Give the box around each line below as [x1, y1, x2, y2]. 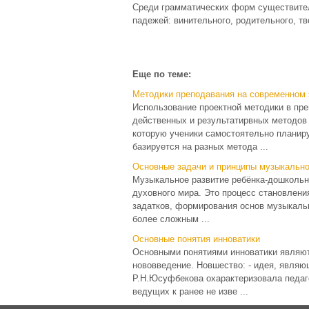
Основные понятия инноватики [132, 234, 260, 244]
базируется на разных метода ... [132, 141, 268, 152]
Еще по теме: [132, 69, 191, 79]
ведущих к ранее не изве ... [132, 286, 248, 297]
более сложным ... [132, 214, 210, 224]
